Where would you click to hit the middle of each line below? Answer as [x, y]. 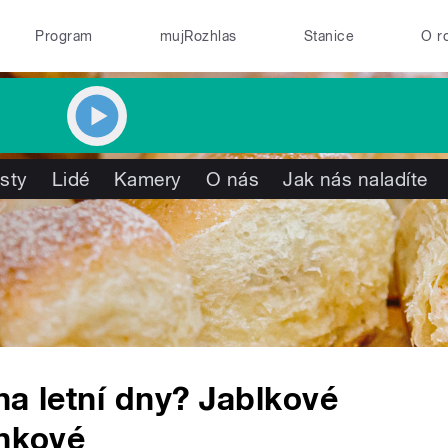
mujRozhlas [198, 36]
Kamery [147, 179]
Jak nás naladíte [355, 179]
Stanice [329, 36]
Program [64, 36]
